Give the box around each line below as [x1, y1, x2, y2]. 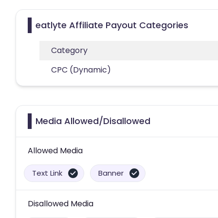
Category [51, 44, 88, 56]
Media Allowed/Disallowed [36, 114, 150, 127]
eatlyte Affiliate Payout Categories [36, 18, 188, 31]
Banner [98, 167, 124, 178]
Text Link [32, 167, 62, 178]
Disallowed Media [28, 198, 93, 209]
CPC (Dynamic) [51, 64, 111, 75]
